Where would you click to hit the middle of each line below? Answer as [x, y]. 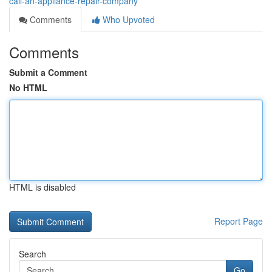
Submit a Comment [48, 72]
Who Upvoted [127, 19]
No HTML [28, 87]
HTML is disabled [42, 187]
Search [32, 254]
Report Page [239, 221]
